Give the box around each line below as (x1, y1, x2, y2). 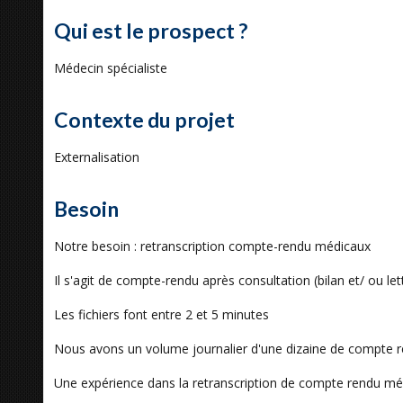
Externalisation (54, 148, 139, 166)
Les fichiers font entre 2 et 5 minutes (54, 306, 269, 323)
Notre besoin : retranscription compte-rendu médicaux (54, 237, 371, 255)
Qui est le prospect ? (54, 18, 247, 43)
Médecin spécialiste (54, 59, 167, 76)
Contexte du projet (54, 107, 235, 132)
